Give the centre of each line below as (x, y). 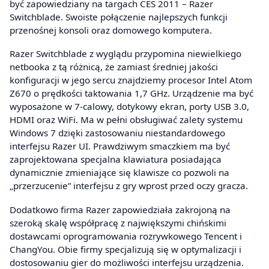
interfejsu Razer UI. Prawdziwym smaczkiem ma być (120, 146)
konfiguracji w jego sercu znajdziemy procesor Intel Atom (131, 80)
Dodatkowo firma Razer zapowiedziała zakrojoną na (120, 209)
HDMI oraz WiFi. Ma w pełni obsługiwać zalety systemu (126, 120)
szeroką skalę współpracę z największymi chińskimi (118, 222)
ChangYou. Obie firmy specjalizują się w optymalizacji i (125, 249)
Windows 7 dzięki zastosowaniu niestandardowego (117, 133)
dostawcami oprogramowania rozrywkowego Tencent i (126, 236)
